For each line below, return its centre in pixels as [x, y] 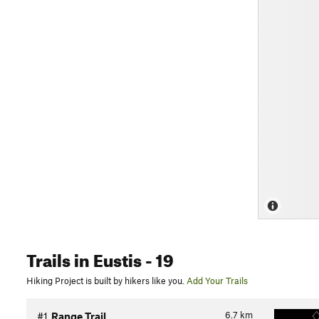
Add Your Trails [217, 281]
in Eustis [106, 258]
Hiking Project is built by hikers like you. [105, 281]
